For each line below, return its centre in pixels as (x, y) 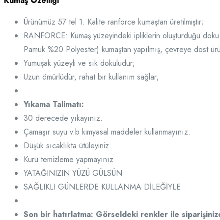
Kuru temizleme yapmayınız (69, 159)
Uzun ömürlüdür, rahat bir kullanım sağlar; (91, 77)
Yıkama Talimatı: (54, 104)
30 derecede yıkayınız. (63, 118)
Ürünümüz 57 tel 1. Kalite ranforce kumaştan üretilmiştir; (114, 22)
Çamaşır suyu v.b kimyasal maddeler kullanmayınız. (107, 132)
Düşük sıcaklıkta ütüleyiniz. (68, 145)
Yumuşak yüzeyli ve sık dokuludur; (79, 63)
